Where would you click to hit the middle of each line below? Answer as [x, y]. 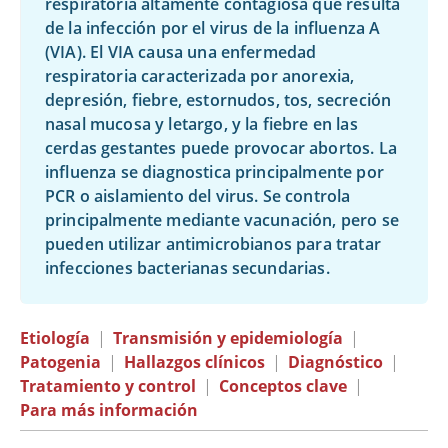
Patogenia [60, 362]
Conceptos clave [283, 386]
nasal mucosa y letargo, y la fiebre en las [201, 124]
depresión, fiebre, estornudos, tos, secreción [218, 100]
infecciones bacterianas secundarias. [187, 268]
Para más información [109, 410]
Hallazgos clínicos [194, 362]
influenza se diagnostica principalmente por [214, 172]
